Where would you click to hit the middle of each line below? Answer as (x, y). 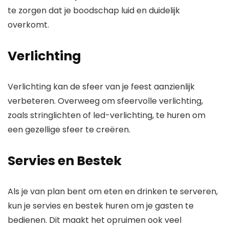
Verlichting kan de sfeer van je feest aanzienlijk (101, 87)
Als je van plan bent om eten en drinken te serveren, (113, 192)
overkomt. (28, 25)
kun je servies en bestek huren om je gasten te (101, 206)
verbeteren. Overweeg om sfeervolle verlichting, (105, 101)
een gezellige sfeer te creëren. (69, 130)
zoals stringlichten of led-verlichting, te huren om (107, 116)
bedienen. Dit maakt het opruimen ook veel (95, 220)
